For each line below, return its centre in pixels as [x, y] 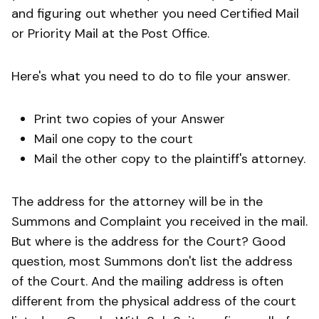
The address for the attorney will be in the [137, 201]
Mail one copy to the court [114, 138]
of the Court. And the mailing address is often [147, 281]
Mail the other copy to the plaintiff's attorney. [170, 158]
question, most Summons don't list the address [152, 261]
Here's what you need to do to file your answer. [151, 76]
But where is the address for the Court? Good [148, 241]
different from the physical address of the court [154, 301]
